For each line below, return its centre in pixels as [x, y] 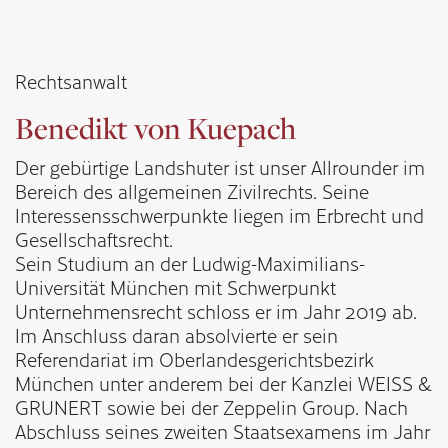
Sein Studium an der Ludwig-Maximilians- [190, 263]
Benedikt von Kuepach [155, 128]
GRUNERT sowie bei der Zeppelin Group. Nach [211, 407]
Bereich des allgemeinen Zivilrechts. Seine [192, 191]
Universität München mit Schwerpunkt [175, 287]
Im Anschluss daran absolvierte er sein [176, 335]
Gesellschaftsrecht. [94, 239]
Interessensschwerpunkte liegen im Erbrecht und [219, 215]
